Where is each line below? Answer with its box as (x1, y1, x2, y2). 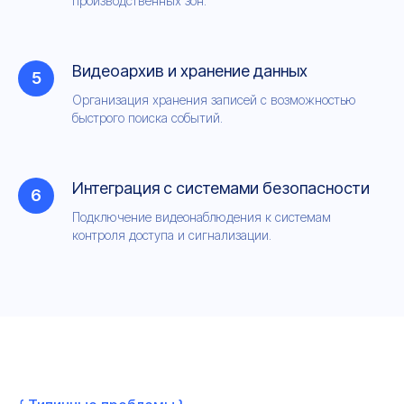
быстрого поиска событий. (72, 110, 223, 125)
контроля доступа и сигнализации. (72, 227, 271, 243)
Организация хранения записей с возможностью (72, 92, 356, 107)
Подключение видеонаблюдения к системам (72, 209, 331, 225)
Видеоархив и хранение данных (72, 61, 308, 80)
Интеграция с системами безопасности (72, 179, 370, 197)
